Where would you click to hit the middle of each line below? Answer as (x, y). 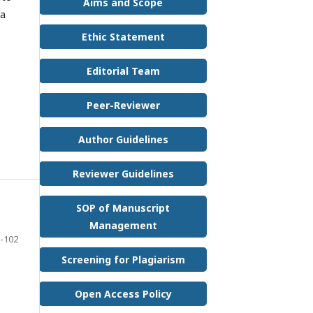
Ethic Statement (123, 36)
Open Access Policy (123, 293)
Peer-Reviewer (123, 105)
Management (123, 225)
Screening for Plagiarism (123, 259)
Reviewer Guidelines (123, 173)
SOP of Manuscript (123, 208)
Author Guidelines (123, 139)
